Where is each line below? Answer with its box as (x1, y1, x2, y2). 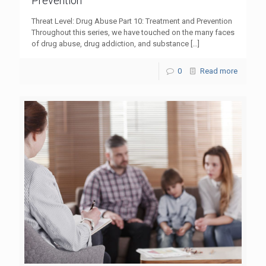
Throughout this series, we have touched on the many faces (31, 27, 235, 37)
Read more (200, 66, 237, 75)
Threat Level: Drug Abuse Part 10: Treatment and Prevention (31, 16, 232, 26)
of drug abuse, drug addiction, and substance (31, 39, 189, 48)
